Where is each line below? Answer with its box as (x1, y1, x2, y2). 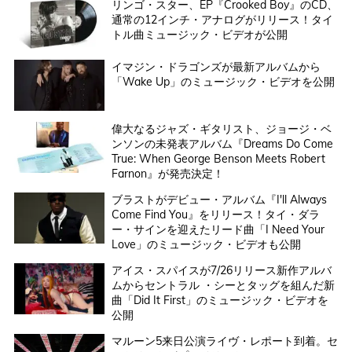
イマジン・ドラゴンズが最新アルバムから (111, 60, 321, 75)
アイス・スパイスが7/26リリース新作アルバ (111, 262, 332, 277)
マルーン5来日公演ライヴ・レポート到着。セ (111, 333, 338, 348)
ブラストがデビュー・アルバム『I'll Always (111, 192, 327, 207)
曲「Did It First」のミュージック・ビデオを (111, 292, 328, 307)
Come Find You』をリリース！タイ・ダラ (111, 207, 320, 222)
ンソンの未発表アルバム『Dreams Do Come (111, 136, 333, 151)
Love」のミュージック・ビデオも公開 (111, 236, 301, 251)
